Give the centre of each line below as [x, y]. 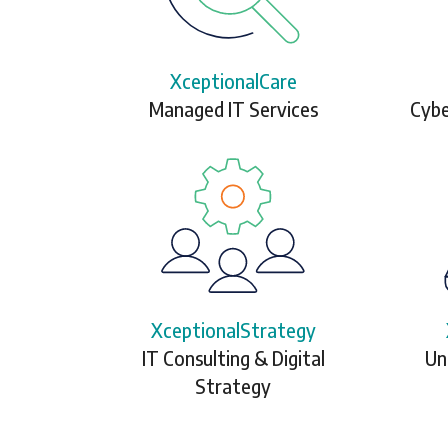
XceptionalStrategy [233, 330]
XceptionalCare [233, 80]
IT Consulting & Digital [233, 358]
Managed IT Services [233, 108]
